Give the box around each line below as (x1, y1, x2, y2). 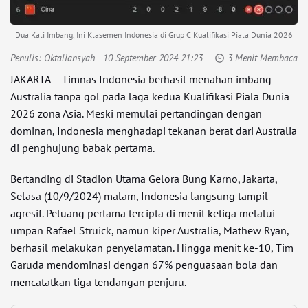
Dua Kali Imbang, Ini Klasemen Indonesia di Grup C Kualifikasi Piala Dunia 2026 (15, 30, 293, 40)
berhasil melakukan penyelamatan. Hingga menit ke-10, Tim (10, 241, 294, 254)
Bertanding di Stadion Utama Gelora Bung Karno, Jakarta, (10, 172, 277, 186)
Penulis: (10, 52, 44, 64)
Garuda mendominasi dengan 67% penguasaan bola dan (10, 258, 278, 272)
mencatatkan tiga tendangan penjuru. (10, 275, 186, 289)
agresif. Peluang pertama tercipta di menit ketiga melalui (10, 206, 275, 220)
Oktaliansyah (44, 52, 95, 64)
